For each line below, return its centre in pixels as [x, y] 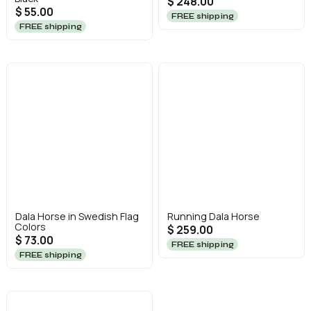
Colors [30, 226]
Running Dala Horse [213, 216]
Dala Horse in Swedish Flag [77, 216]
